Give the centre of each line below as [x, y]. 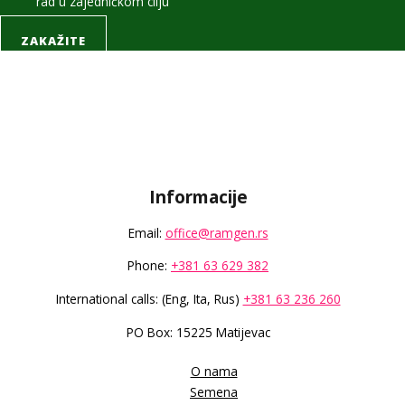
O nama [214, 371]
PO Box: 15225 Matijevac [198, 332]
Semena [214, 391]
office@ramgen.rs [217, 232]
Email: [146, 232]
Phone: [149, 266]
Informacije [198, 197]
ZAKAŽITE [53, 40]
